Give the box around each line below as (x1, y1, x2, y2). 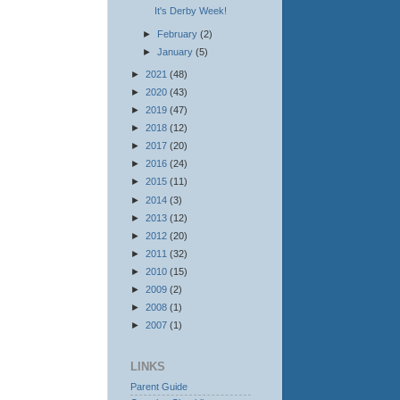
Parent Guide (130, 380, 187, 392)
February (156, 28, 200, 39)
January (156, 46, 196, 57)
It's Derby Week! (154, 5, 227, 17)
